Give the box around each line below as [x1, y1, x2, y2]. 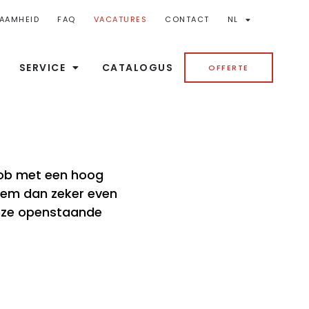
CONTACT [165, 14, 210, 25]
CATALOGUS [101, 61, 174, 74]
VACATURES [93, 14, 147, 25]
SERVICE [19, 61, 66, 74]
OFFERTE [208, 61, 249, 73]
